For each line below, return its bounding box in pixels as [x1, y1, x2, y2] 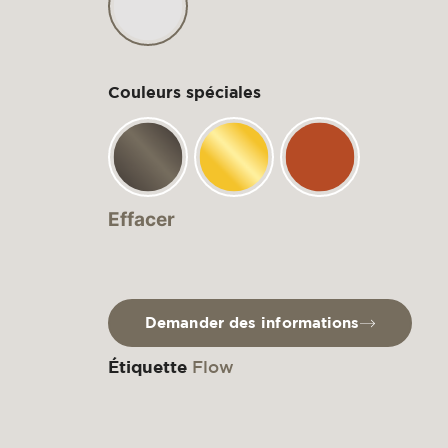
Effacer [108, 208, 175, 232]
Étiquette [108, 357, 187, 377]
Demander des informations [145, 314, 360, 332]
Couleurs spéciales [108, 83, 261, 102]
